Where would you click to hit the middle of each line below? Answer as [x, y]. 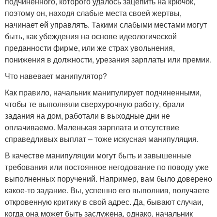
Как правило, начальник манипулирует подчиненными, [103, 92]
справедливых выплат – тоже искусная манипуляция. [102, 139]
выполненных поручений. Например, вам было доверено [108, 178]
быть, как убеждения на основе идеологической [91, 36]
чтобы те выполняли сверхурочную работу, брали [95, 104]
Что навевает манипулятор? [56, 76]
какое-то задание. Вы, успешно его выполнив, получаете [107, 190]
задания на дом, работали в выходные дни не [87, 115]
